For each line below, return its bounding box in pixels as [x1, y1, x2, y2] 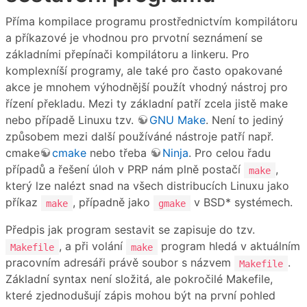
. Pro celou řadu [188, 146, 271, 160]
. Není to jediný [206, 113, 284, 127]
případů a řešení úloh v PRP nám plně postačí [5, 162, 244, 177]
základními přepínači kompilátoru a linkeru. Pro [5, 47, 249, 62]
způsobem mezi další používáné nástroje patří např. [5, 130, 273, 144]
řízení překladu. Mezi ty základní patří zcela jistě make [5, 97, 288, 111]
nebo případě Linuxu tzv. [5, 113, 137, 127]
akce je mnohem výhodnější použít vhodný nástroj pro [5, 80, 288, 95]
